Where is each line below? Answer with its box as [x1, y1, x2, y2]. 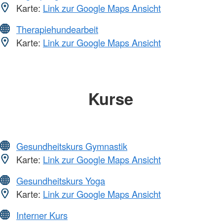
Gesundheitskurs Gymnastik [16, 140, 127, 153]
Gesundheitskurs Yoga [16, 174, 105, 187]
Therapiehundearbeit [16, 22, 98, 36]
